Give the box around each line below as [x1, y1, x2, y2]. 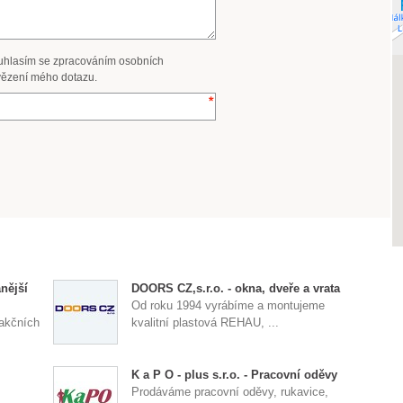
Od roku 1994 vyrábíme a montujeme [131, 299, 326, 312]
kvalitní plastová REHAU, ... [131, 316, 280, 329]
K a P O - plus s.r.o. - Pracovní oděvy [131, 368, 338, 381]
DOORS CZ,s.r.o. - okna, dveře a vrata [131, 282, 341, 295]
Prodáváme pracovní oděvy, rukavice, [131, 385, 329, 399]
